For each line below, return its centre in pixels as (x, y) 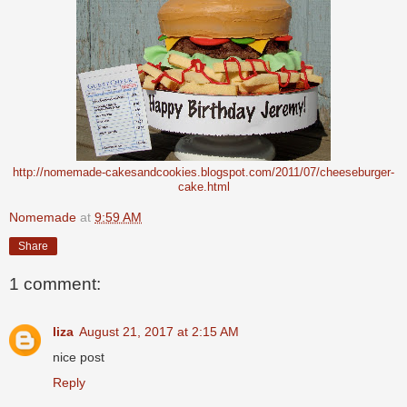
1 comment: (55, 284)
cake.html (203, 187)
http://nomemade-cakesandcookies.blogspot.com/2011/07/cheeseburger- (203, 172)
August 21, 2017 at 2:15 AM (159, 331)
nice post (79, 357)
